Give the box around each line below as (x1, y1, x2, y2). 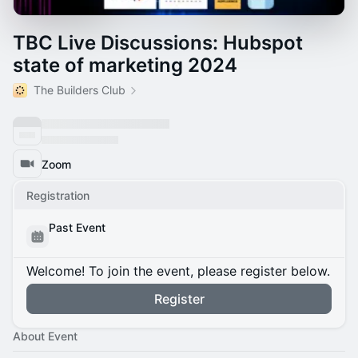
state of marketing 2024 (13, 54, 237, 77)
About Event (13, 329, 78, 343)
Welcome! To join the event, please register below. (26, 263, 330, 279)
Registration (26, 189, 89, 202)
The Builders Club (34, 83, 125, 97)
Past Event (49, 221, 105, 234)
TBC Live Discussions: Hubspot (13, 31, 303, 54)
